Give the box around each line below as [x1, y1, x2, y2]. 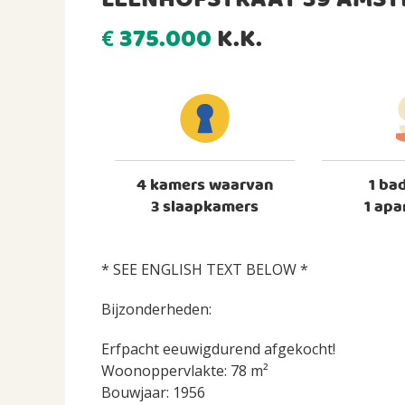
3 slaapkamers [151, 194, 259, 221]
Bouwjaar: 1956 [101, 382, 205, 403]
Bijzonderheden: [101, 299, 212, 320]
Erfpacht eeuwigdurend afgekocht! [101, 339, 335, 360]
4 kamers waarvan [137, 173, 274, 200]
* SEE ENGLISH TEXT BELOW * [101, 259, 308, 280]
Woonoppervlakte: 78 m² [101, 361, 268, 381]
